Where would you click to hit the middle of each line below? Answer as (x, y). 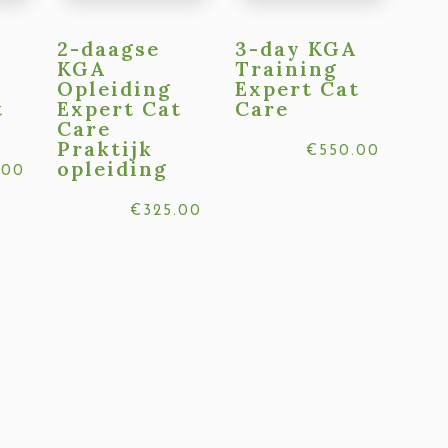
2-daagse (109, 49)
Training (286, 69)
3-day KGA (295, 49)
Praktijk (105, 149)
